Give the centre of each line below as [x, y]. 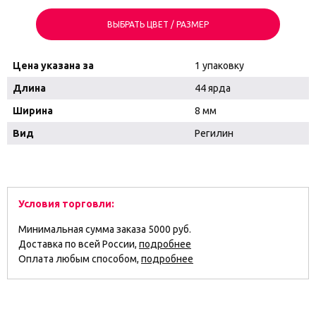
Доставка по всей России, [79, 244]
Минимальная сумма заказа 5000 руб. [105, 229]
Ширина [33, 111]
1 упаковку [219, 66]
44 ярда [213, 88]
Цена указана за [53, 66]
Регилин [214, 133]
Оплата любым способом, [80, 259]
